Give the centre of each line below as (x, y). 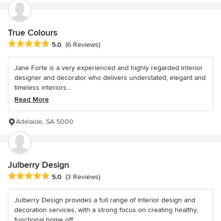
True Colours (33, 32)
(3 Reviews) (83, 177)
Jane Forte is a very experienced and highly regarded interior (109, 68)
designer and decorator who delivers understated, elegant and (110, 78)
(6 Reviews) (83, 45)
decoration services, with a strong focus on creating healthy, (106, 210)
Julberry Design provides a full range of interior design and (105, 200)
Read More (32, 100)
